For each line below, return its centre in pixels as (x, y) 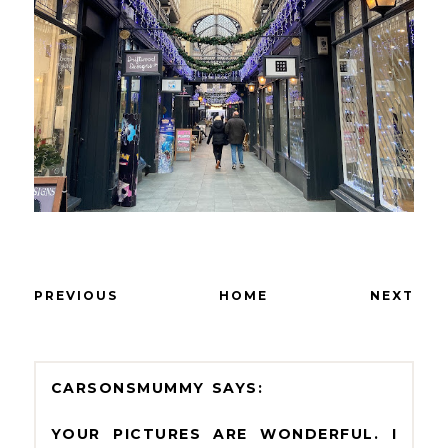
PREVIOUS (75, 295)
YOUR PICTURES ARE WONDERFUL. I (224, 433)
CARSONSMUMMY (127, 387)
